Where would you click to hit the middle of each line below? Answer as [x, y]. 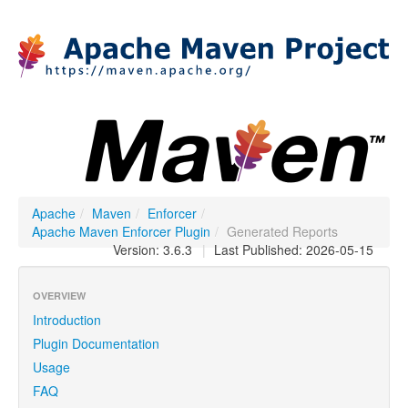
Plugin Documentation [96, 343]
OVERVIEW [59, 296]
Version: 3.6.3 [153, 250]
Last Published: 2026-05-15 [292, 250]
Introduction [67, 320]
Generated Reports [282, 231]
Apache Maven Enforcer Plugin [121, 231]
